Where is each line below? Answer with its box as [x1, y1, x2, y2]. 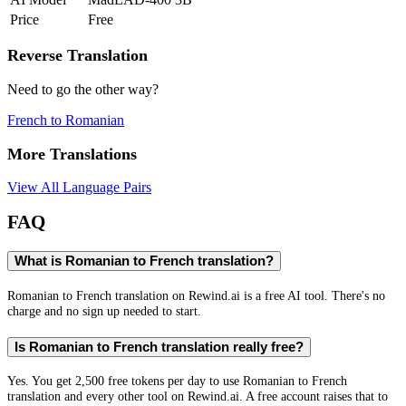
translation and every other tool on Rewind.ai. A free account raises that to [7, 389, 388, 404]
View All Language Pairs [7, 179, 151, 196]
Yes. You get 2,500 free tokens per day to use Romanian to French [7, 373, 347, 389]
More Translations [7, 144, 137, 163]
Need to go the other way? [7, 81, 159, 97]
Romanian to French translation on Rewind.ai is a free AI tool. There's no [7, 287, 385, 303]
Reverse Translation [7, 46, 148, 65]
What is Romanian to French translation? [14, 254, 274, 269]
